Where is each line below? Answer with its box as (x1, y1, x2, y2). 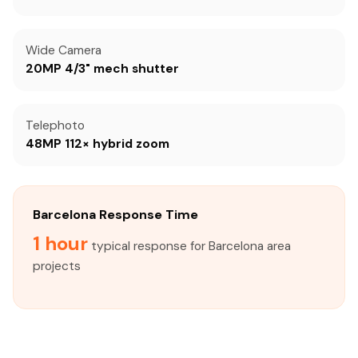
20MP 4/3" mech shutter (26, 61, 179, 77)
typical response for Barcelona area (88, 238, 291, 254)
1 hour (33, 231, 88, 256)
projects (33, 258, 81, 274)
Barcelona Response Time (33, 206, 198, 223)
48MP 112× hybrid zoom (26, 136, 169, 152)
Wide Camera (26, 42, 101, 58)
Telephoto (26, 117, 85, 133)
